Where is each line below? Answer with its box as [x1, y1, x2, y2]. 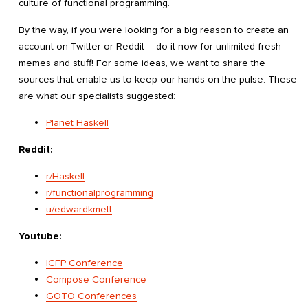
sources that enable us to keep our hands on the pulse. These [19, 73, 297, 85]
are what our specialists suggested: [19, 89, 175, 102]
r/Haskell [46, 170, 85, 183]
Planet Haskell [46, 116, 109, 129]
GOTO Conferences [46, 290, 137, 302]
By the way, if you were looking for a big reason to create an [19, 23, 289, 36]
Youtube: [19, 230, 62, 243]
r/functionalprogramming [46, 187, 153, 199]
